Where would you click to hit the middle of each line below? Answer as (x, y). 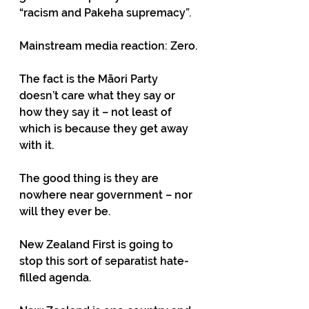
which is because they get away (105, 129)
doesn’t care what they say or (99, 96)
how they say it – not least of (97, 112)
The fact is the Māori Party (90, 79)
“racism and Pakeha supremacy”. (107, 13)
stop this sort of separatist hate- (104, 261)
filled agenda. (57, 278)
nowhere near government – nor (107, 195)
